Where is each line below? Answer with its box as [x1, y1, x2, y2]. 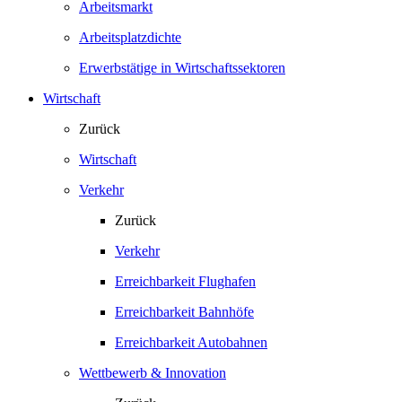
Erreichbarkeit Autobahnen [115, 335, 267, 350]
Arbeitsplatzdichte [79, 30, 181, 45]
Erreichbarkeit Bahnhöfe [115, 304, 254, 319]
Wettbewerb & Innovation [79, 365, 226, 380]
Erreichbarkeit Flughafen [115, 274, 256, 289]
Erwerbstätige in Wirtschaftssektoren [79, 60, 285, 75]
